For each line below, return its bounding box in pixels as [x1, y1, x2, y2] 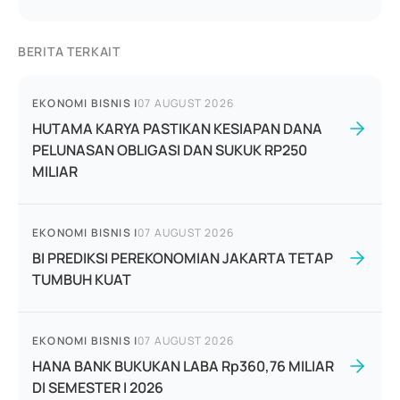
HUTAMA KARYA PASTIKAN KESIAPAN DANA [32, 119, 322, 138]
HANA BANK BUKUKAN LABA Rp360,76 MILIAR [32, 356, 334, 376]
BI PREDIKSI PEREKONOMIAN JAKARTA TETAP [32, 248, 333, 268]
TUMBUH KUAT [32, 270, 131, 289]
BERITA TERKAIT [18, 43, 121, 60]
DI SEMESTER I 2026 [32, 378, 163, 397]
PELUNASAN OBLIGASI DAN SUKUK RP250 [32, 140, 307, 160]
